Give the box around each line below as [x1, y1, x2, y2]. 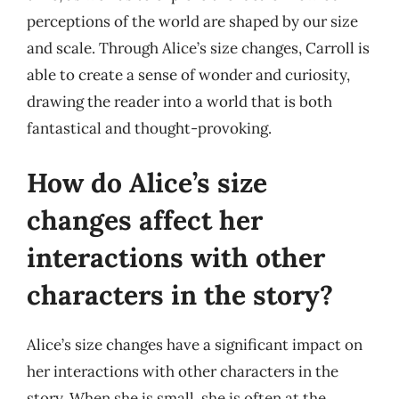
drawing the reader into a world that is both [27, 91, 332, 111]
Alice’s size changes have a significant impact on [27, 335, 362, 354]
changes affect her [27, 203, 263, 237]
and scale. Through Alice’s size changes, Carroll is [27, 37, 370, 58]
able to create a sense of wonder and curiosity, [27, 64, 350, 85]
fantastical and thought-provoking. [27, 118, 272, 138]
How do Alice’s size [27, 166, 267, 199]
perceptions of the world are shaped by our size [27, 11, 358, 31]
